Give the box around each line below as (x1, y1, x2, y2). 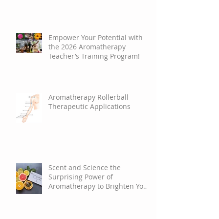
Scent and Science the (48, 162, 121, 172)
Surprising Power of (48, 172, 113, 181)
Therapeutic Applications (48, 101, 131, 111)
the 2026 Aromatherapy (48, 42, 126, 51)
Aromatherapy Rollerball (48, 92, 129, 102)
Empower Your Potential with (48, 32, 143, 42)
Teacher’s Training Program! (48, 51, 140, 61)
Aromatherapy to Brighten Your (48, 181, 151, 191)
